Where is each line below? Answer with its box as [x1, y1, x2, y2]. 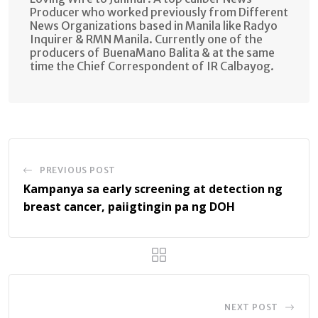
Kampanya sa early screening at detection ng [23, 181, 283, 197]
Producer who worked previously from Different [30, 5, 288, 20]
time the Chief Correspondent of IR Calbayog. [30, 59, 274, 74]
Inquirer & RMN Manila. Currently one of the [30, 32, 263, 47]
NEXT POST [224, 302, 279, 313]
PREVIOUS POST [39, 165, 116, 176]
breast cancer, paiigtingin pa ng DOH [23, 199, 235, 215]
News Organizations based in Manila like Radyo [30, 18, 278, 33]
